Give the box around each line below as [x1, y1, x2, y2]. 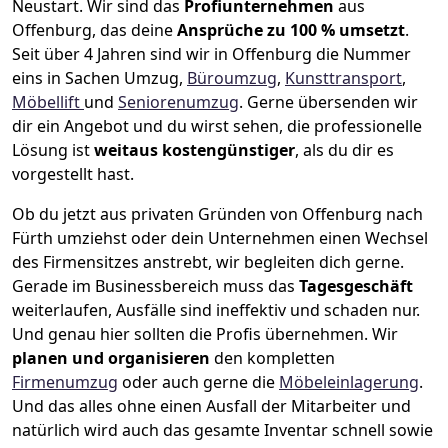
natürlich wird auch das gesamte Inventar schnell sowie [12, 419, 433, 442]
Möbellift [12, 91, 84, 114]
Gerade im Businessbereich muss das [12, 275, 299, 298]
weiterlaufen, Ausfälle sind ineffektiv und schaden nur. [12, 299, 420, 322]
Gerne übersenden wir [247, 91, 418, 114]
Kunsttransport [285, 67, 402, 90]
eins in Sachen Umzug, [12, 67, 187, 90]
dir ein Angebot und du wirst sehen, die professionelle [12, 115, 422, 138]
